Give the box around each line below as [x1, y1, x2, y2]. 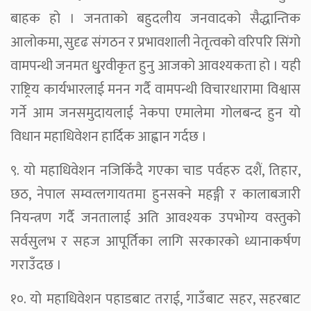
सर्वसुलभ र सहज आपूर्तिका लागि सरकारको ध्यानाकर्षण [10, 229, 301, 253]
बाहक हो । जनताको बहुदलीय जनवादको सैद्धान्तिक [10, 6, 301, 31]
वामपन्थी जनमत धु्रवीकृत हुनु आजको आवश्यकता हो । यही [10, 53, 301, 78]
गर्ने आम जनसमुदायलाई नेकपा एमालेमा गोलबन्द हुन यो [10, 101, 301, 125]
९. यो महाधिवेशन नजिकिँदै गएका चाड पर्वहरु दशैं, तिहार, [10, 158, 301, 183]
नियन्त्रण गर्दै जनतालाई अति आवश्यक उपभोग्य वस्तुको [10, 205, 301, 230]
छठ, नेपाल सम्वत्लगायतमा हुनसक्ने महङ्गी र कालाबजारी [10, 182, 301, 206]
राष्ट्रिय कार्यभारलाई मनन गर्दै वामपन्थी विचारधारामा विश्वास [10, 77, 301, 101]
